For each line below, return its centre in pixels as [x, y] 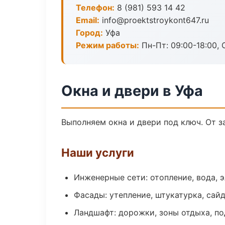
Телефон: [95, 8]
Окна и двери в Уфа [132, 91]
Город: [89, 33]
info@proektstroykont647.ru [154, 20]
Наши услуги [98, 152]
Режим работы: [107, 45]
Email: [88, 20]
